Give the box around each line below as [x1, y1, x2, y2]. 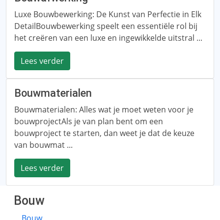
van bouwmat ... [14, 139, 73, 150]
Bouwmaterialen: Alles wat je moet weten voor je [14, 104, 193, 115]
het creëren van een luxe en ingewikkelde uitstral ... [14, 32, 202, 43]
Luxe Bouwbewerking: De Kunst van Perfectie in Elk [14, 9, 201, 20]
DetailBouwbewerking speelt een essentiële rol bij [14, 21, 197, 31]
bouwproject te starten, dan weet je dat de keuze [14, 128, 194, 138]
